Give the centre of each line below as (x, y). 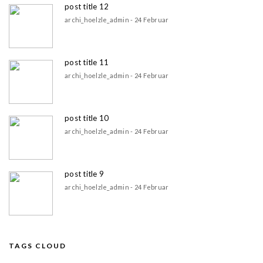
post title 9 (85, 173)
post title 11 (87, 62)
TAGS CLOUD (38, 245)
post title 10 (87, 118)
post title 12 (87, 6)
